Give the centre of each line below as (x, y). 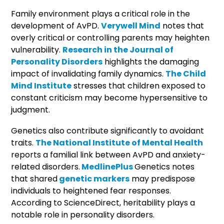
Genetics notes (165, 166)
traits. (23, 142)
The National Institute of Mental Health (119, 142)
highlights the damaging (151, 61)
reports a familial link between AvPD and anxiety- (108, 154)
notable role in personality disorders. (84, 214)
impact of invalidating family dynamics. (88, 73)
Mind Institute (41, 85)
